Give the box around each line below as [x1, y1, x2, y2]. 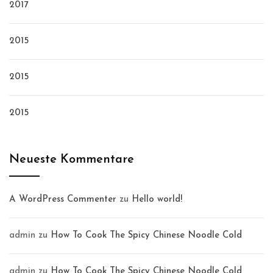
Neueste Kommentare [9, 154, 134, 166]
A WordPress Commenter [9, 195, 116, 205]
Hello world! [132, 195, 182, 205]
